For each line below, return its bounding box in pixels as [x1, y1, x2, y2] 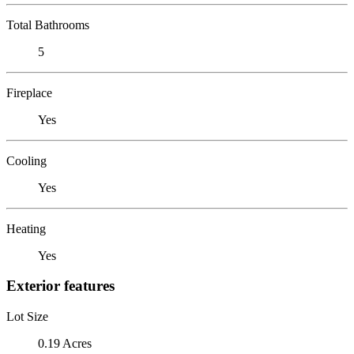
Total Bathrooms [6, 17, 89, 32]
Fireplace [6, 85, 52, 100]
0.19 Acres [38, 336, 92, 350]
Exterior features [6, 277, 115, 295]
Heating [6, 221, 46, 235]
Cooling [6, 153, 47, 168]
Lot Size [6, 309, 48, 323]
